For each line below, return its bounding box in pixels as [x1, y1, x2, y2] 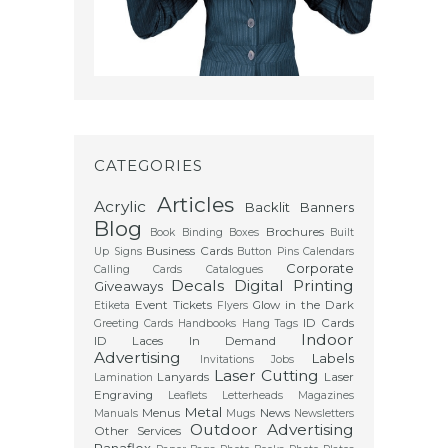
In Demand [188, 333, 276, 348]
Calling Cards [94, 262, 183, 276]
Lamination [94, 370, 153, 384]
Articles [156, 191, 234, 217]
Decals [171, 275, 225, 295]
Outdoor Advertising [189, 419, 355, 439]
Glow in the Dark [252, 297, 355, 312]
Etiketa [94, 298, 130, 312]
